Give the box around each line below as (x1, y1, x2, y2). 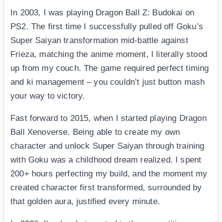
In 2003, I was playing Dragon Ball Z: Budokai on (10, 8, 195, 18)
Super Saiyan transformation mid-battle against (10, 36, 188, 46)
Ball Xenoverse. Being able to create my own (10, 127, 180, 137)
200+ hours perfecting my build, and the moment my (10, 169, 208, 179)
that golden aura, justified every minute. (10, 197, 160, 207)
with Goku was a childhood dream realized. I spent (10, 155, 202, 165)
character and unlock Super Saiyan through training (10, 141, 205, 151)
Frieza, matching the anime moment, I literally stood (10, 50, 207, 59)
